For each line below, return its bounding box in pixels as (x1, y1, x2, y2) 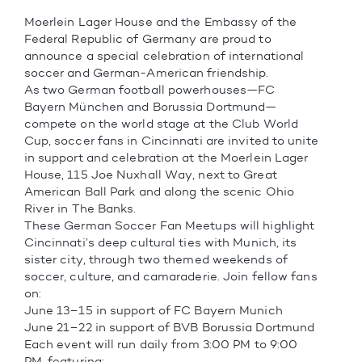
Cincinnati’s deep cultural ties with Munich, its (23, 234, 297, 250)
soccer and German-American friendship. (23, 65, 269, 80)
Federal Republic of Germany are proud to (23, 31, 271, 46)
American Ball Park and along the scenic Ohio (23, 183, 295, 199)
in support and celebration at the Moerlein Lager (23, 149, 309, 165)
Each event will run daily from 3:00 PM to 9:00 (23, 336, 298, 351)
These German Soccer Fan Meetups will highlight (23, 217, 315, 233)
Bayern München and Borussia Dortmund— (23, 99, 277, 114)
